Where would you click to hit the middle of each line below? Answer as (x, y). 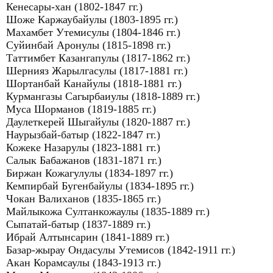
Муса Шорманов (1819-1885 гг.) (81, 109)
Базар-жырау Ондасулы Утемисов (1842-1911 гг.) (121, 250)
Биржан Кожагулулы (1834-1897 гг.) (90, 173)
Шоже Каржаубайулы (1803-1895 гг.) (92, 19)
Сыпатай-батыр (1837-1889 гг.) (78, 224)
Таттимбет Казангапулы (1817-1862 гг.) (98, 58)
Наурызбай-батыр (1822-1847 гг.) (83, 135)
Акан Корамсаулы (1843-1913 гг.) (83, 263)
